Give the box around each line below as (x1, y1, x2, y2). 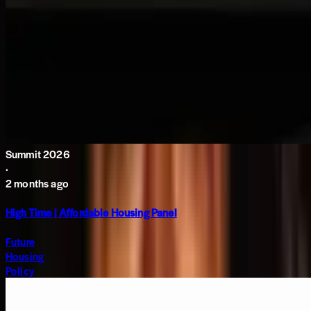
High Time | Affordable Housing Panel (6, 204, 177, 219)
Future (6, 234, 35, 249)
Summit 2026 (6, 146, 70, 161)
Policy (6, 263, 34, 278)
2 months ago (6, 175, 69, 190)
